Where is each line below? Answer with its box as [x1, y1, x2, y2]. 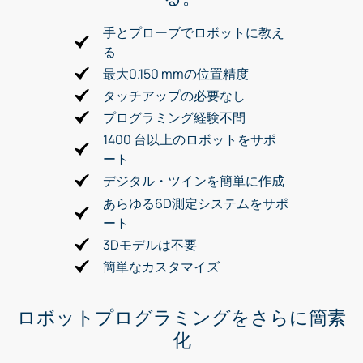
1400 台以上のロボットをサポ [103, 130, 276, 149]
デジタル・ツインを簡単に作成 [103, 172, 284, 190]
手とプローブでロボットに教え [103, 23, 284, 41]
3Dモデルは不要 [103, 235, 197, 254]
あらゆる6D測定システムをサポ [103, 194, 288, 212]
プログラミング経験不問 [103, 109, 246, 127]
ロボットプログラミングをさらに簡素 [17, 304, 346, 330]
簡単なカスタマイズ [103, 258, 220, 275]
